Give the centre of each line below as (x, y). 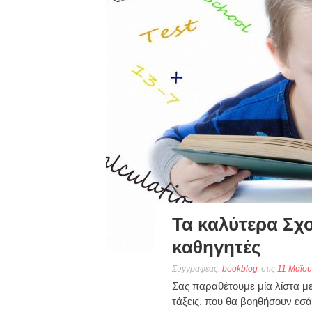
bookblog (240, 269)
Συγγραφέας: (197, 269)
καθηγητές (217, 247)
